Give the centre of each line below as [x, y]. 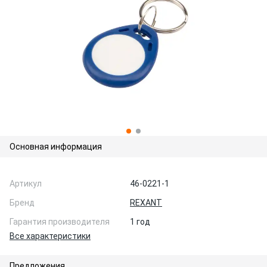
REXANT [146, 203]
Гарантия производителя [60, 222]
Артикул [26, 184]
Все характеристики [50, 236]
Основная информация [56, 147]
